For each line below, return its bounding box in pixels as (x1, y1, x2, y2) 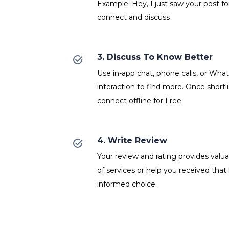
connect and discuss (97, 13, 170, 22)
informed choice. (97, 179, 157, 189)
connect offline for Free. (97, 96, 183, 106)
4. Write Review (97, 135, 167, 146)
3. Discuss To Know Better (97, 52, 213, 62)
